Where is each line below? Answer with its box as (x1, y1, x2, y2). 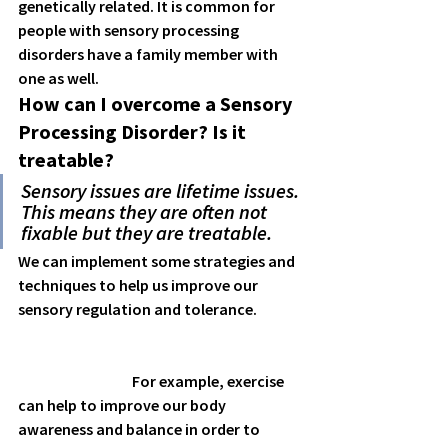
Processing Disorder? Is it (18, 118, 250, 144)
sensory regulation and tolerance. (18, 298, 263, 319)
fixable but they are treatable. (21, 219, 272, 245)
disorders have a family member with (18, 43, 281, 64)
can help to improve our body (18, 394, 229, 415)
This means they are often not (21, 198, 271, 224)
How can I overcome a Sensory (18, 90, 296, 116)
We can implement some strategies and (18, 250, 298, 271)
